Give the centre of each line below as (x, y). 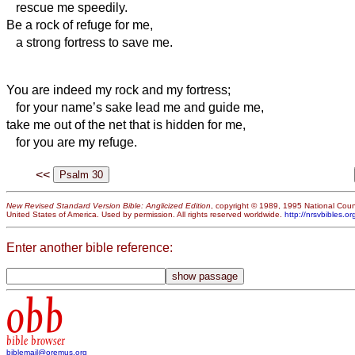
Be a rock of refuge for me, (80, 25)
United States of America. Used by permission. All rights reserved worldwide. (145, 214)
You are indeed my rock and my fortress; (118, 90)
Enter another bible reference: (90, 247)
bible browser (36, 341)
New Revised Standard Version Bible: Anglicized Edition (109, 205)
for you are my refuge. (72, 142)
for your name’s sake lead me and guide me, (135, 107)
